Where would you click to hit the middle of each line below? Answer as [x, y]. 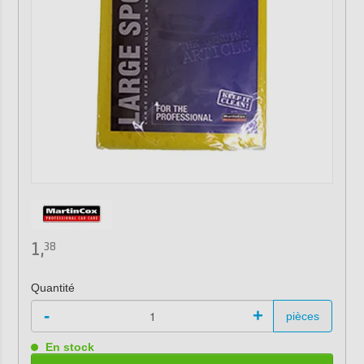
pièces [303, 316]
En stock [68, 347]
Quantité [52, 288]
